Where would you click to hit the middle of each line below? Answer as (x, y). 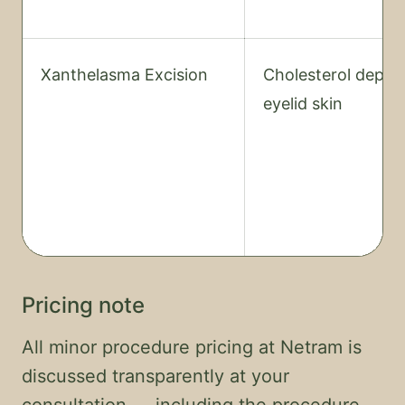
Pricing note (83, 305)
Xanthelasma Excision (124, 75)
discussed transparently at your (155, 376)
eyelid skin (303, 104)
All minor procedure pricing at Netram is (192, 347)
